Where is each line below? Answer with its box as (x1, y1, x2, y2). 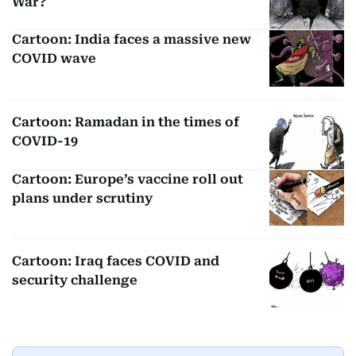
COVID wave (12, 51, 96, 67)
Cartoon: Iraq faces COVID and (12, 253, 219, 269)
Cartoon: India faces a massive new (12, 32, 251, 48)
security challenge (12, 273, 137, 288)
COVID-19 (12, 133, 78, 149)
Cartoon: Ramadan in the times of (12, 114, 239, 130)
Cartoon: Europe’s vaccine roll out (12, 171, 243, 187)
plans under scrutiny (12, 190, 153, 206)
